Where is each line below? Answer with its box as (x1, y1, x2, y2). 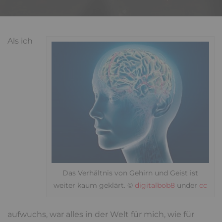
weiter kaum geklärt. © (54, 181, 135, 190)
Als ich (7, 36, 33, 46)
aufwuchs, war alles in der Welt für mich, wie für (7, 210, 194, 220)
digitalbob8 (135, 181, 175, 190)
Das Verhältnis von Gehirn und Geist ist (62, 168, 198, 178)
